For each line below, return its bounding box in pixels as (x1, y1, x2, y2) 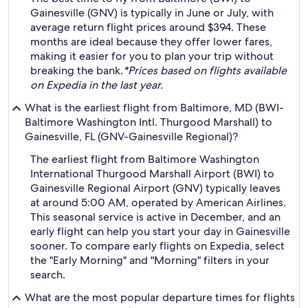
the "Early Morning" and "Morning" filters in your (30, 253, 269, 267)
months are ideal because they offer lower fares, (30, 34, 272, 49)
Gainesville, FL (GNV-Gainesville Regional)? (25, 129, 238, 144)
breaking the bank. (30, 63, 123, 78)
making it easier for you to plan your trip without (30, 49, 274, 63)
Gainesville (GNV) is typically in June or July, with (30, 5, 274, 20)
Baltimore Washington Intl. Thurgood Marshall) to (25, 115, 272, 129)
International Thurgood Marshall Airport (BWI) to (30, 166, 274, 181)
